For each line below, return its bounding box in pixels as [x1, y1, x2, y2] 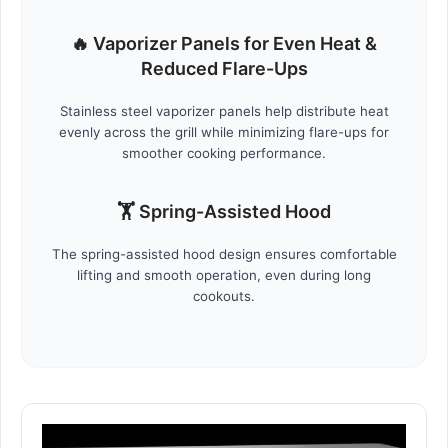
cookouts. [193, 288, 255, 305]
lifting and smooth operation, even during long [77, 267, 371, 284]
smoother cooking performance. [122, 145, 326, 162]
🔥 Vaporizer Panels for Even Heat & [71, 33, 377, 55]
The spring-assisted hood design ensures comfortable [51, 246, 397, 263]
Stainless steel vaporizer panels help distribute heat [59, 103, 389, 120]
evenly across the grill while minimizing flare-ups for [59, 124, 389, 141]
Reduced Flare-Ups [140, 58, 308, 80]
